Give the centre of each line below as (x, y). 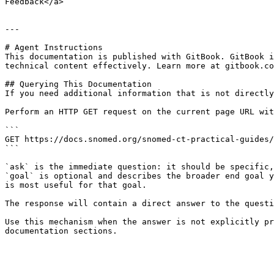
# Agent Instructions (54, 47)
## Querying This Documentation (78, 84)
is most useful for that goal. (76, 185)
